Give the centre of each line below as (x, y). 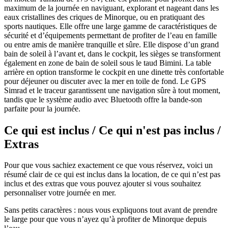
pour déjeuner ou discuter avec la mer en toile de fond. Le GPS (105, 81)
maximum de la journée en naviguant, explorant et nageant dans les (111, 8)
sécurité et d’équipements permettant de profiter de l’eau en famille (110, 35)
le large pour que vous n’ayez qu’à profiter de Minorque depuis (105, 219)
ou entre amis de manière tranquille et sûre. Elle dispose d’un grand (111, 44)
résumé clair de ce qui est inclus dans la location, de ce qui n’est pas (112, 175)
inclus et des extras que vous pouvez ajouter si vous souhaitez (103, 184)
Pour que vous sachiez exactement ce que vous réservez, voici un (108, 165)
